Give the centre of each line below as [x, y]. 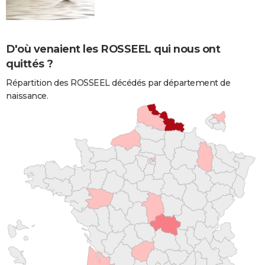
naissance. [27, 96]
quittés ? [30, 64]
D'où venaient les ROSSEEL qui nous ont [113, 49]
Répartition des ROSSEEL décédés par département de [118, 83]
